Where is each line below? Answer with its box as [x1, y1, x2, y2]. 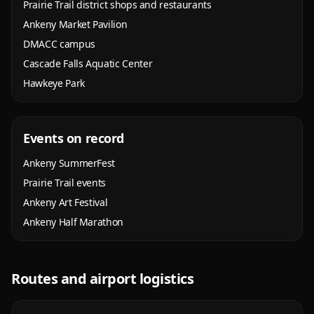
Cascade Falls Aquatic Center [23, 57, 153, 70]
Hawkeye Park [23, 76, 85, 90]
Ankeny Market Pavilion [23, 18, 128, 31]
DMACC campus [23, 37, 95, 50]
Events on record [23, 130, 124, 146]
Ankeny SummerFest [23, 156, 116, 170]
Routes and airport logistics [11, 269, 193, 288]
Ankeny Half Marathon [23, 215, 123, 228]
